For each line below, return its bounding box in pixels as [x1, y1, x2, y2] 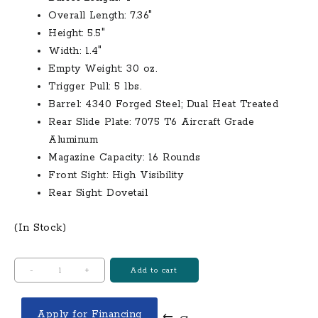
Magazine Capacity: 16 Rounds [48, 151, 200, 164]
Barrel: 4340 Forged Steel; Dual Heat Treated [48, 98, 278, 111]
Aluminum [48, 133, 98, 146]
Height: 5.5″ [48, 27, 105, 40]
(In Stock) [14, 221, 66, 234]
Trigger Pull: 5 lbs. [48, 80, 141, 93]
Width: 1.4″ [48, 45, 102, 57]
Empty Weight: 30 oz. [48, 62, 157, 75]
